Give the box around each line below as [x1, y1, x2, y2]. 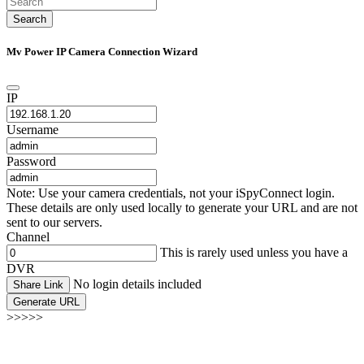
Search [13, 12, 46, 25]
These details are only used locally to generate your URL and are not [6, 201, 357, 215]
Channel [6, 230, 50, 245]
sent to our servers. [6, 215, 102, 230]
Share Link [13, 279, 63, 292]
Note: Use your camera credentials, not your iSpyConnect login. [6, 186, 335, 201]
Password [6, 154, 56, 169]
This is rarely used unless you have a [157, 245, 348, 260]
